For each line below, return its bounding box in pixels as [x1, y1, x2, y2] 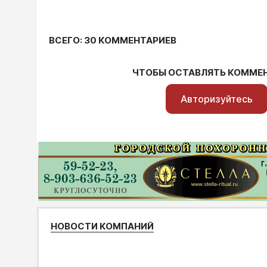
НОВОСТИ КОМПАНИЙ [51, 220, 154, 232]
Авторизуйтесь [181, 93, 253, 105]
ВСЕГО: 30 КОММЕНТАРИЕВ [49, 35, 176, 46]
